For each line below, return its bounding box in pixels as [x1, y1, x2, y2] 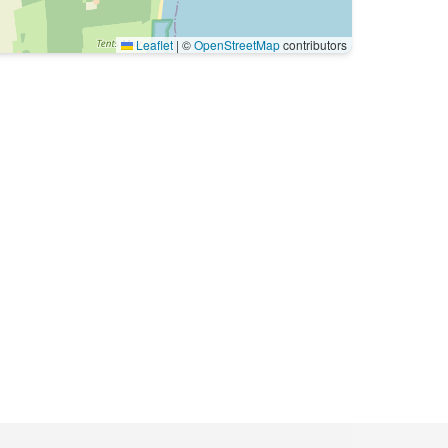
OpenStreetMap [194, 36, 280, 53]
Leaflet [133, 36, 173, 53]
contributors [280, 36, 347, 53]
